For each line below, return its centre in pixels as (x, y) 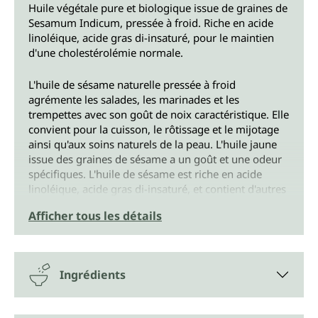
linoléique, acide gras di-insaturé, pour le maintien (151, 38)
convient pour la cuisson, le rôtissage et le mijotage (154, 130)
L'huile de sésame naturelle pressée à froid (132, 85)
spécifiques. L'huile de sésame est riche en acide (145, 174)
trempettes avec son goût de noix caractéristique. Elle (159, 115)
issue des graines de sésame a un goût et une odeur (155, 159)
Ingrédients (93, 275)
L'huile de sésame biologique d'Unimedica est (139, 236)
